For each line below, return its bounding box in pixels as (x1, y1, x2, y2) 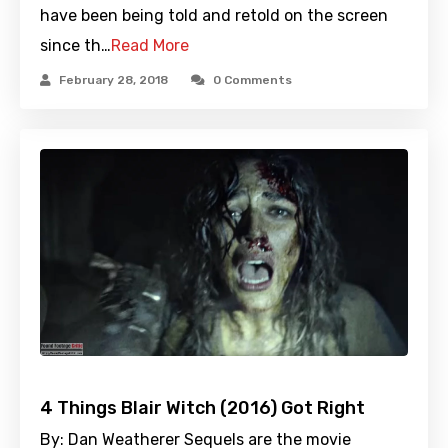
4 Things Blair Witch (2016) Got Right (40, 396, 365, 419)
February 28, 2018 (59, 72, 168, 87)
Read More (111, 35, 189, 55)
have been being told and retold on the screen (40, 5, 388, 25)
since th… (40, 35, 111, 55)
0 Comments (213, 72, 292, 87)
